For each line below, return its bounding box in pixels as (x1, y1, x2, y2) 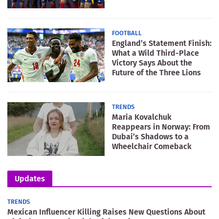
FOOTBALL (112, 29, 142, 37)
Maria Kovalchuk (112, 112, 172, 122)
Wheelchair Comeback (112, 142, 192, 152)
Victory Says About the (112, 58, 192, 68)
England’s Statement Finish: (112, 39, 212, 48)
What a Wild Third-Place (112, 48, 199, 58)
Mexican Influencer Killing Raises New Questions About (7, 207, 205, 217)
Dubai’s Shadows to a (112, 132, 189, 142)
